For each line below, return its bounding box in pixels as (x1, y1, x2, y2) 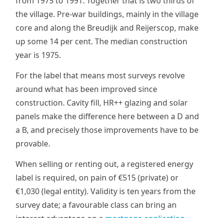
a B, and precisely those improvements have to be (16, 125, 199, 135)
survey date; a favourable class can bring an (16, 200, 177, 210)
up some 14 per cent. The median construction (16, 36, 187, 47)
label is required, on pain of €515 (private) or (16, 172, 179, 183)
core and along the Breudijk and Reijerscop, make (16, 22, 199, 33)
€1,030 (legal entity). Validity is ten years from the (16, 186, 196, 197)
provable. (16, 138, 50, 149)
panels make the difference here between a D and (16, 111, 199, 122)
